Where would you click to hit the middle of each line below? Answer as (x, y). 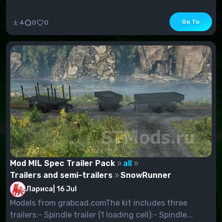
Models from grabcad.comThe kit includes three (99, 203)
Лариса (39, 189)
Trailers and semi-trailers (61, 175)
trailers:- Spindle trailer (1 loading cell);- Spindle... (101, 215)
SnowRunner (146, 175)
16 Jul (67, 189)
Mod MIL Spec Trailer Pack (62, 163)
